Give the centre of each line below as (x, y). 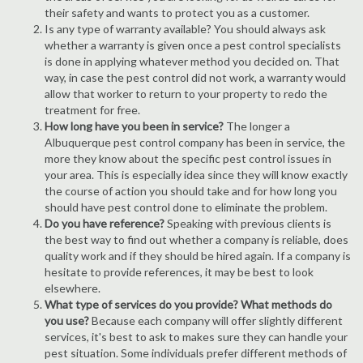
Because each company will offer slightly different (217, 320)
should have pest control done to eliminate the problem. (186, 207)
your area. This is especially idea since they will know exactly (196, 175)
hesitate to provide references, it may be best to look (179, 272)
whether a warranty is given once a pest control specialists (193, 45)
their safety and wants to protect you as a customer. (177, 13)
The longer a (257, 126)
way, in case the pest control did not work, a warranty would (195, 77)
